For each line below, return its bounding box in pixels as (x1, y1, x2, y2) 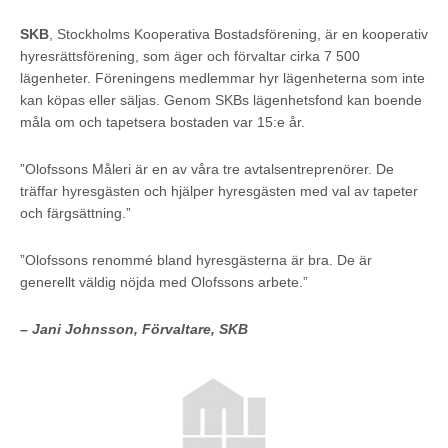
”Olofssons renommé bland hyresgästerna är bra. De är (20, 251, 372, 268)
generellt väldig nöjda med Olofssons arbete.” (20, 273, 308, 290)
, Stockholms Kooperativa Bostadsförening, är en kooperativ (49, 25, 428, 42)
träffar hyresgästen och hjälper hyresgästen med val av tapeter (20, 182, 418, 199)
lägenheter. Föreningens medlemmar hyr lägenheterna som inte (20, 69, 425, 86)
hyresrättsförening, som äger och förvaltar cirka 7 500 (20, 47, 360, 64)
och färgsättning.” (20, 204, 131, 221)
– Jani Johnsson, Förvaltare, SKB (20, 320, 248, 337)
